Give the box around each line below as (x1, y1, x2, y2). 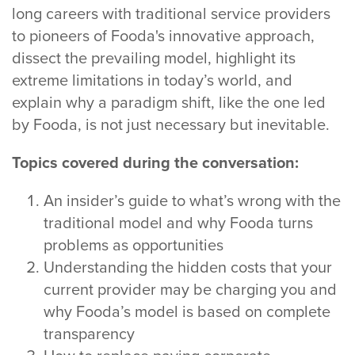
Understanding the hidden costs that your (44, 258, 332, 278)
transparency (44, 325, 139, 345)
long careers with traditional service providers (12, 5, 330, 25)
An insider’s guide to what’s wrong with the (44, 192, 341, 212)
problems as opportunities (44, 236, 227, 256)
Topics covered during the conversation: (12, 154, 299, 174)
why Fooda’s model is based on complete (44, 303, 330, 323)
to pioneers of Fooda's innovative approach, (12, 27, 315, 47)
